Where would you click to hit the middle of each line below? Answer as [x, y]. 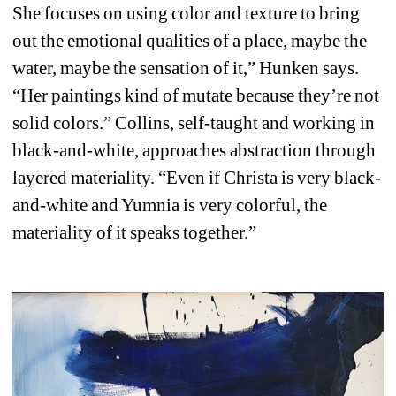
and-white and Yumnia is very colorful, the [170, 206]
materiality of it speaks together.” [135, 233]
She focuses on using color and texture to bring [187, 14]
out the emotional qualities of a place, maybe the [190, 41]
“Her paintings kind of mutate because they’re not [196, 96]
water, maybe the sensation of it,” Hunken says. [186, 69]
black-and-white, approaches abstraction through [194, 151]
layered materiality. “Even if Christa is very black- [197, 178]
